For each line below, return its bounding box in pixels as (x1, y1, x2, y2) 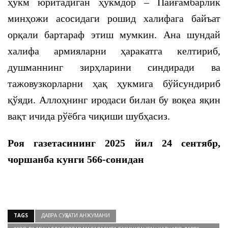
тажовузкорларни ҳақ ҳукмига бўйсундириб (8, 78, 220, 89)
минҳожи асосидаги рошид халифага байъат (8, 13, 220, 24)
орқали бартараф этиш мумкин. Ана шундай (8, 29, 220, 40)
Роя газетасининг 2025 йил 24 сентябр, (8, 137, 220, 149)
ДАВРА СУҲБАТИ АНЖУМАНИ (41, 212, 110, 219)
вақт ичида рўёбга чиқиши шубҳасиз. (8, 110, 170, 122)
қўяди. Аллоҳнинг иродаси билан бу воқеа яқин (8, 94, 220, 105)
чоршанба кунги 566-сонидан (8, 154, 144, 165)
